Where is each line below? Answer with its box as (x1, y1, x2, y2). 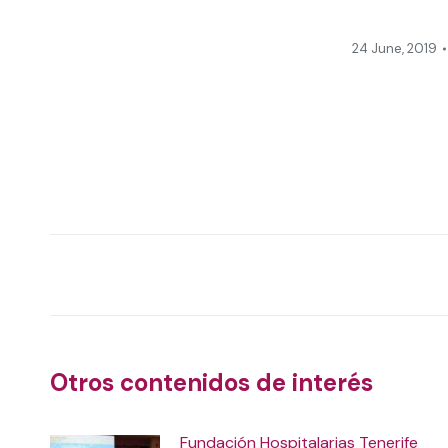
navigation (49, 276, 225, 321)
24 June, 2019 (351, 40, 437, 57)
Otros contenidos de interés (50, 367, 373, 398)
